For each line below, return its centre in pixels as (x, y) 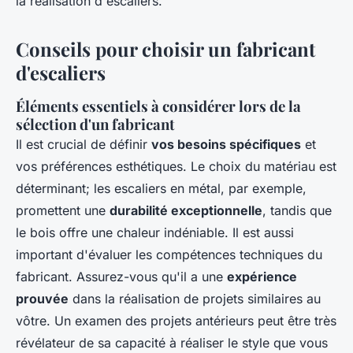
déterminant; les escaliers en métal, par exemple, (161, 188)
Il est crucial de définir (84, 144)
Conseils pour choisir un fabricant (165, 48)
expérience (262, 276)
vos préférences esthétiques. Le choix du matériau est (176, 166)
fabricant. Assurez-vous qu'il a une (121, 276)
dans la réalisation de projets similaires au (195, 298)
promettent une (63, 210)
